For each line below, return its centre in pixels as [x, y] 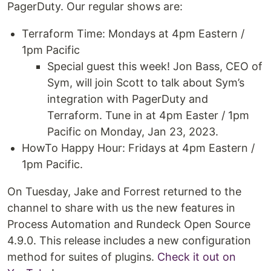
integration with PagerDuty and [128, 99]
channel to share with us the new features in [121, 207]
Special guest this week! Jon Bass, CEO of [155, 66]
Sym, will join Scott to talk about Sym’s [146, 82]
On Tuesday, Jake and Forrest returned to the [124, 191]
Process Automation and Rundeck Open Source [129, 224]
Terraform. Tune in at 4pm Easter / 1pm [148, 115]
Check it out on [197, 256]
